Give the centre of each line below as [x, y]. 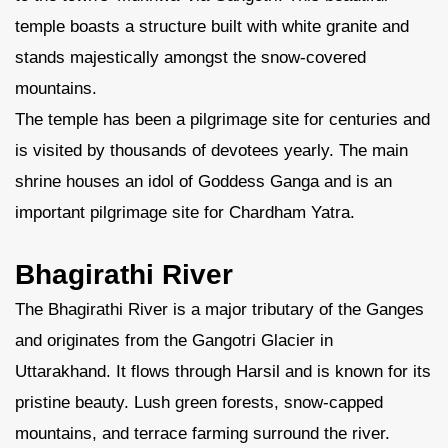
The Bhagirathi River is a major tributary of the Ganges [219, 309]
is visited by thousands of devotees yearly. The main [211, 150]
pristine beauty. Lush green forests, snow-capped [199, 402]
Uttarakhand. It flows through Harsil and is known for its [223, 371]
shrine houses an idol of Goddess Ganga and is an [203, 181]
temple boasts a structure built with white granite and [212, 26]
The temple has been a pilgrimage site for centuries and [222, 119]
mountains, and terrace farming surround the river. [202, 433]
